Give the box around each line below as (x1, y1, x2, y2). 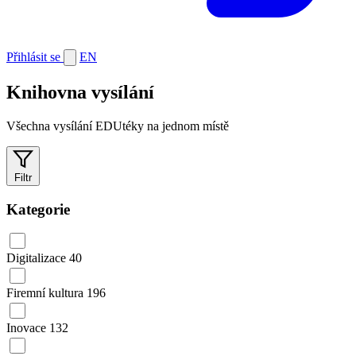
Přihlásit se (6, 50, 64, 64)
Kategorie (6, 200, 70, 218)
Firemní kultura (6, 286, 87, 300)
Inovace (6, 321, 49, 335)
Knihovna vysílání (6, 81, 154, 103)
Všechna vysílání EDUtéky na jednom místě (6, 118, 229, 133)
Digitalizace (6, 251, 69, 265)
